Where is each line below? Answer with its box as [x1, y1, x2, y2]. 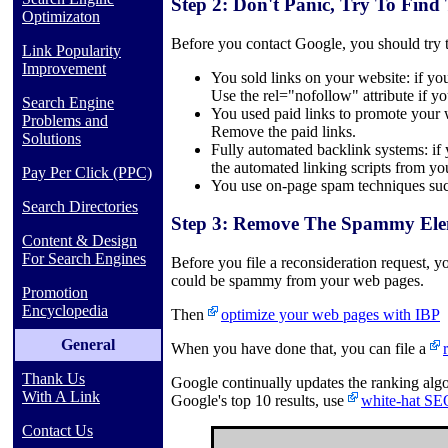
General [61, 336, 115, 353]
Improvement [22, 60, 106, 77]
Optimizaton [22, 8, 100, 25]
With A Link [22, 388, 100, 405]
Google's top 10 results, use [171, 392, 348, 410]
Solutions [22, 130, 81, 147]
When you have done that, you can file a [171, 340, 430, 358]
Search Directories [22, 198, 138, 215]
